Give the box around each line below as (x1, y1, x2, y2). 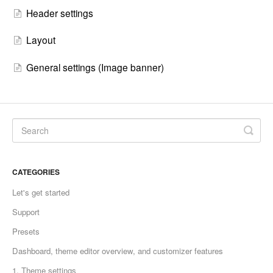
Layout (26, 33, 55, 47)
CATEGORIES (12, 166, 60, 178)
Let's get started (12, 186, 69, 199)
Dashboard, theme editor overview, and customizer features (12, 245, 223, 257)
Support (12, 206, 40, 218)
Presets (12, 225, 40, 238)
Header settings (26, 5, 93, 19)
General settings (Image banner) (26, 60, 164, 74)
